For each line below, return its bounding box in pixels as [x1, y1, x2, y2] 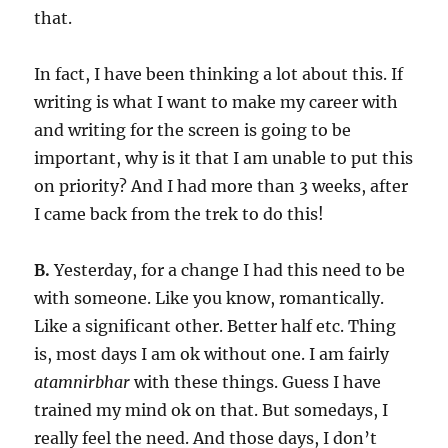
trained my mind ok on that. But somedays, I [34, 400, 389, 420]
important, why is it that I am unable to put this [34, 148, 414, 168]
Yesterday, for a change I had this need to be [50, 260, 406, 280]
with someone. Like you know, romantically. [34, 288, 385, 308]
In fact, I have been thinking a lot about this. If [34, 64, 404, 84]
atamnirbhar [34, 372, 131, 392]
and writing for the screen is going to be [34, 120, 352, 140]
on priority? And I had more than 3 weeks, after [34, 176, 409, 196]
